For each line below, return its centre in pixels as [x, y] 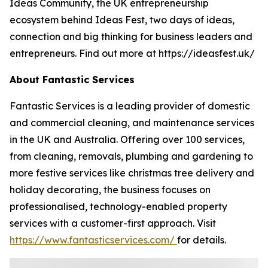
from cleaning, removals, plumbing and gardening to [131, 156]
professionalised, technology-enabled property [118, 206]
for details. [202, 240]
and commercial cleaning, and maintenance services [132, 123]
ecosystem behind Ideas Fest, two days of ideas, [122, 20]
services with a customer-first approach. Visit [113, 223]
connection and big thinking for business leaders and [131, 36]
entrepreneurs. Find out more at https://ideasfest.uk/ [132, 53]
